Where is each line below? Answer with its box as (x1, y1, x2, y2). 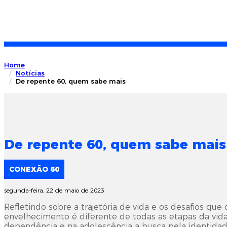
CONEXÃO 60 (9, 165, 59, 174)
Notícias (16, 69, 45, 78)
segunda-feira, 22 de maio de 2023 (4, 186, 104, 195)
